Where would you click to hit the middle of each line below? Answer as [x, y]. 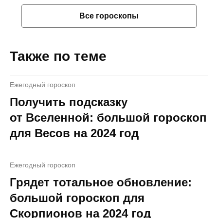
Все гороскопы [109, 16]
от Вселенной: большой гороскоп [108, 117]
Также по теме [58, 56]
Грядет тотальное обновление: [101, 182]
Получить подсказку [69, 102]
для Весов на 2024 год [74, 133]
